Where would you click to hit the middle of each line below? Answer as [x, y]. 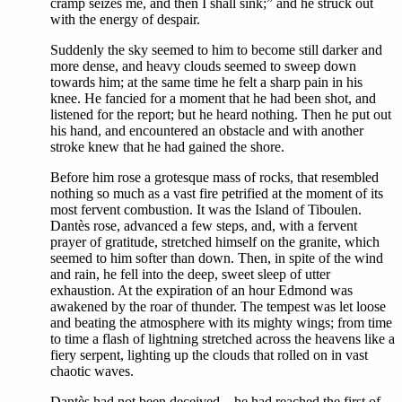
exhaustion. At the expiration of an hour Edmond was [201, 290]
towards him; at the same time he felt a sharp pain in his [206, 82]
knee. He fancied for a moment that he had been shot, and [213, 98]
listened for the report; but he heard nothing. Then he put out [221, 114]
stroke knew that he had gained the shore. [167, 147]
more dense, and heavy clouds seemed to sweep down [203, 66]
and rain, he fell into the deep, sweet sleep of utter [190, 274]
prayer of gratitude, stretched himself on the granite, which [215, 242]
